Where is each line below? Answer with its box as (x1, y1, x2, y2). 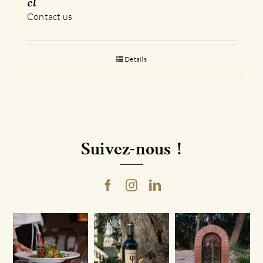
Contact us (27, 11, 73, 23)
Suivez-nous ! (80, 141, 183, 159)
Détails (124, 55, 147, 64)
